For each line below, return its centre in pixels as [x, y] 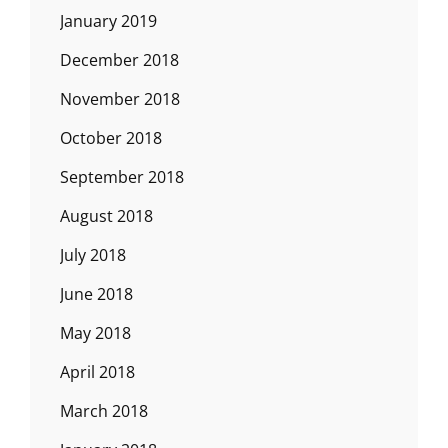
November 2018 [120, 98]
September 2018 [122, 176]
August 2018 [106, 215]
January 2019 [108, 20]
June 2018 [96, 293]
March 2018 [104, 410]
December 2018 [119, 59]
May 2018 [95, 332]
